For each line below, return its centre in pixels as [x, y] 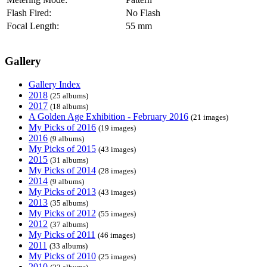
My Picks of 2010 [62, 256]
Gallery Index [55, 84]
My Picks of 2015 [62, 149]
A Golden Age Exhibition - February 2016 [108, 117]
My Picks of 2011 [62, 235]
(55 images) [117, 214]
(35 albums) [69, 203]
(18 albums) [69, 106]
